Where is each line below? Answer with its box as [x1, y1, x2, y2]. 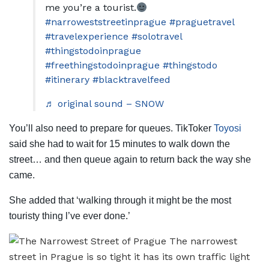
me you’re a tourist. [45, 2, 136, 14]
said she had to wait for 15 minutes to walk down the [9, 139, 230, 150]
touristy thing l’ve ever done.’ [9, 211, 130, 222]
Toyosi [214, 123, 241, 134]
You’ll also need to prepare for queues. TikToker [9, 123, 214, 134]
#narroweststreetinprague [45, 16, 166, 28]
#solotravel [131, 31, 182, 43]
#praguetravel [169, 16, 234, 28]
